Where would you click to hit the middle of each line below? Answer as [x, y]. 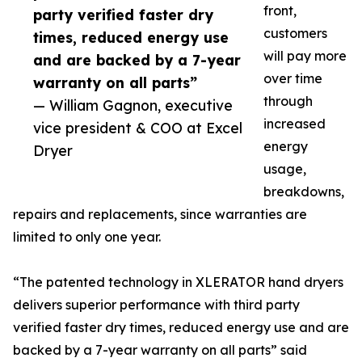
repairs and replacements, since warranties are [160, 215]
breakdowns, [304, 192]
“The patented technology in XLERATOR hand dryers [178, 282]
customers [295, 34]
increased [295, 124]
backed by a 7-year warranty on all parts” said [160, 350]
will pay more [305, 56]
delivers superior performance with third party [156, 305]
